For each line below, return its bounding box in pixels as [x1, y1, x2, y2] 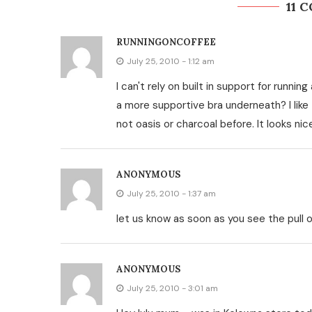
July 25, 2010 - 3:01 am [127, 283, 218, 294]
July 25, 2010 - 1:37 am [127, 188, 216, 199]
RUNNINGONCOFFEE [116, 36, 216, 48]
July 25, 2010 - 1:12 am [127, 56, 214, 67]
